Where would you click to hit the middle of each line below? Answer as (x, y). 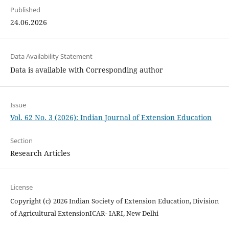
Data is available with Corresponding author (86, 70)
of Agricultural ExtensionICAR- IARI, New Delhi (84, 213)
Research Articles (40, 153)
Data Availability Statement (51, 56)
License (21, 187)
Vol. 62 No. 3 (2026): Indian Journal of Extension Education (111, 117)
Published (25, 9)
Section (21, 140)
